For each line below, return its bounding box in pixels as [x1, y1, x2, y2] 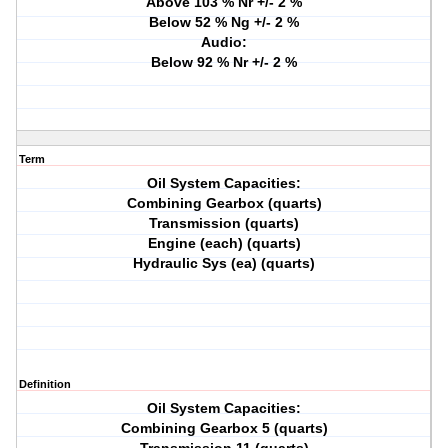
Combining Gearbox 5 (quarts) [120, 420, 328, 437]
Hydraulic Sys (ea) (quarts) [133, 255, 316, 272]
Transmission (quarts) [149, 215, 300, 232]
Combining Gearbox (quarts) [126, 195, 322, 212]
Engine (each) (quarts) [147, 235, 301, 252]
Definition [19, 378, 71, 391]
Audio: [201, 34, 248, 51]
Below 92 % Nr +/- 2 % [151, 54, 298, 71]
